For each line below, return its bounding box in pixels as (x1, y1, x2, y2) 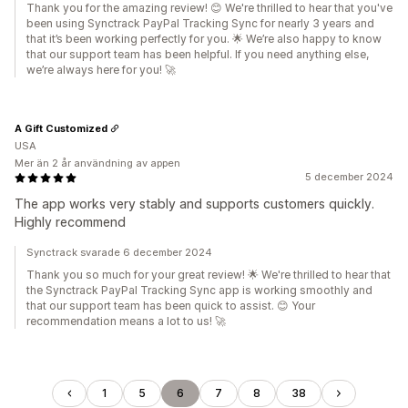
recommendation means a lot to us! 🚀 (26, 314, 226, 328)
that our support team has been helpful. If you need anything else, (26, 47, 369, 61)
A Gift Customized (15, 121, 107, 135)
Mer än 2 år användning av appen (15, 157, 180, 169)
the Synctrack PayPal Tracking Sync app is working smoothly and (26, 283, 372, 297)
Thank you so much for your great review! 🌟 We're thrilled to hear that (26, 268, 391, 281)
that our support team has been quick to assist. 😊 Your (26, 299, 315, 312)
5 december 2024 (305, 170, 393, 183)
